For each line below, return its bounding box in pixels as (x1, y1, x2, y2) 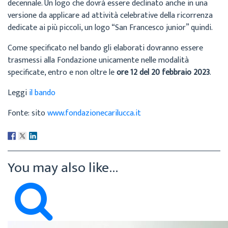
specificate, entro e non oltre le (8, 65, 117, 79)
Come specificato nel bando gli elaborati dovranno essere (8, 41, 203, 55)
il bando (29, 85, 55, 100)
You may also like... (8, 155, 118, 180)
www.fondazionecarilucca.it (47, 106, 141, 120)
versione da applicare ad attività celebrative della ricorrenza (8, 8, 213, 22)
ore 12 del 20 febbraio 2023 (117, 65, 210, 79)
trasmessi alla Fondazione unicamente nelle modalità (8, 53, 189, 67)
